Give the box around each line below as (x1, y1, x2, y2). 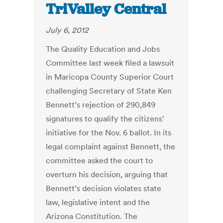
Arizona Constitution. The (46, 211, 138, 222)
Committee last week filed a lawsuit (46, 58, 175, 68)
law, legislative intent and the (46, 197, 150, 208)
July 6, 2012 (46, 25, 89, 35)
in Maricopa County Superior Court (46, 72, 174, 82)
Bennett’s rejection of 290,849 (46, 100, 156, 110)
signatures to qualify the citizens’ (46, 113, 165, 124)
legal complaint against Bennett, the (46, 141, 176, 152)
